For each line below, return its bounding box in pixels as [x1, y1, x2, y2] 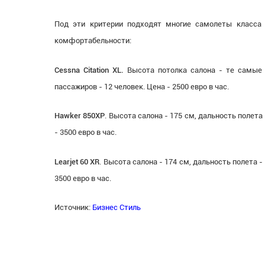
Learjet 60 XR [54, 157, 100, 166]
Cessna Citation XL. [54, 65, 124, 75]
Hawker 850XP [54, 111, 105, 121]
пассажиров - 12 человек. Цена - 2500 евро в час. [54, 82, 229, 91]
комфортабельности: [54, 35, 131, 45]
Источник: [54, 203, 92, 212]
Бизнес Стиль [92, 203, 141, 212]
